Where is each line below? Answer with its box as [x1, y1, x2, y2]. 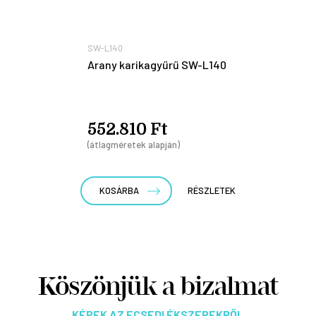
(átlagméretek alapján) [87, 138, 180, 150]
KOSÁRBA [99, 184, 139, 196]
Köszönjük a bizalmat [38, 274, 278, 300]
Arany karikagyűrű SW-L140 [87, 57, 226, 71]
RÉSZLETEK [188, 184, 236, 196]
